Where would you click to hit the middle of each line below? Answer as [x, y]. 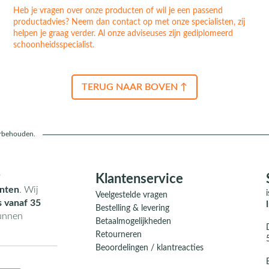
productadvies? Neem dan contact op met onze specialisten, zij [129, 23]
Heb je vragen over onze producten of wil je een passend [118, 11]
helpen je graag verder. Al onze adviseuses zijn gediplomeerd [123, 34]
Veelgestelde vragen [132, 195]
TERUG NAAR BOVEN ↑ [134, 87]
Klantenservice [140, 179]
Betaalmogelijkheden [134, 222]
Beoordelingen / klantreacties [150, 248]
